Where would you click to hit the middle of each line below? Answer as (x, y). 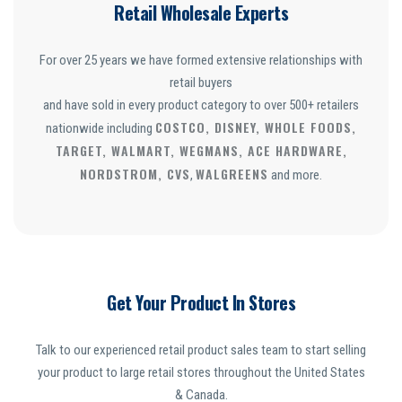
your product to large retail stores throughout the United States (201, 373)
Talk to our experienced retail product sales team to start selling (201, 350)
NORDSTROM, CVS (135, 174)
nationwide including (100, 129)
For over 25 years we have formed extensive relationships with (201, 61)
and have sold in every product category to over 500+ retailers (201, 105)
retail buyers (201, 83)
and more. (295, 175)
